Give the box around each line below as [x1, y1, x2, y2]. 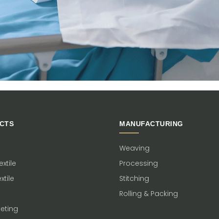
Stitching [119, 174, 149, 183]
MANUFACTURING [119, 120, 183, 128]
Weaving [119, 143, 150, 153]
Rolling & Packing [119, 189, 178, 198]
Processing [119, 158, 158, 168]
